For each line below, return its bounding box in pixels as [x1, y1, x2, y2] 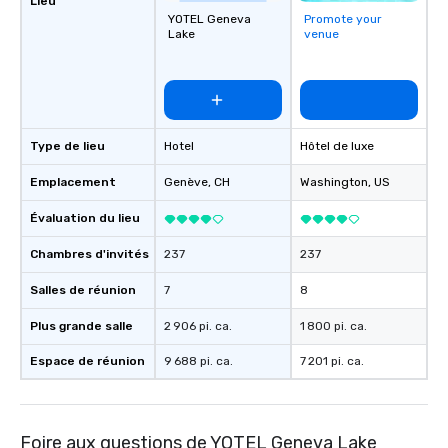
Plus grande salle [30, 319, 133, 333]
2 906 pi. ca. [164, 319, 232, 333]
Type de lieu [30, 139, 105, 153]
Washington [300, 175, 368, 189]
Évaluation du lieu [30, 211, 140, 225]
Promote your [304, 12, 382, 26]
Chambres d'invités [30, 247, 149, 261]
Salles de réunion [30, 283, 136, 297]
